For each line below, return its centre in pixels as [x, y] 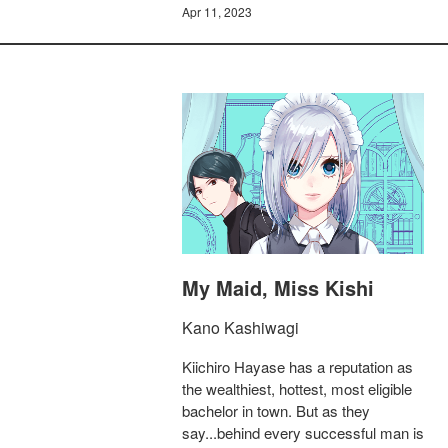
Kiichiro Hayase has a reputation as [297, 367]
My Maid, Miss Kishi [278, 288]
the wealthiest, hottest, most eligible [297, 389]
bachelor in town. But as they [276, 411]
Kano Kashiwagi [240, 328]
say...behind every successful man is [303, 433]
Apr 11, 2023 [217, 11]
